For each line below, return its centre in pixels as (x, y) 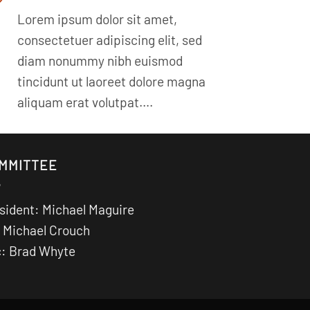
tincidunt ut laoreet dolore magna (112, 81)
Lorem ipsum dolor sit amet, (98, 19)
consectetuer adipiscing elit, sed (110, 39)
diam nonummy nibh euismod (100, 60)
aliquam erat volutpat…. (85, 102)
